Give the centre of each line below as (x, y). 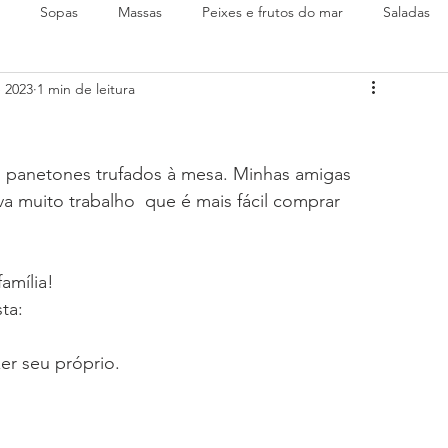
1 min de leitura (86, 88)
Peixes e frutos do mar (272, 11)
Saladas (406, 11)
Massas (140, 11)
